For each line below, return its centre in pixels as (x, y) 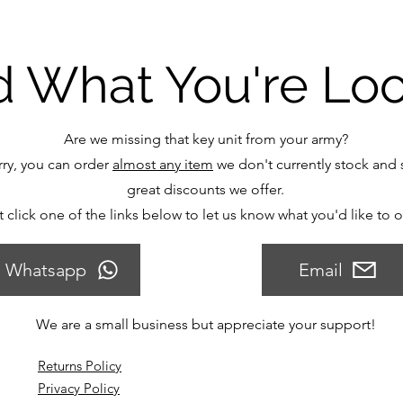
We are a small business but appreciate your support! (206, 324)
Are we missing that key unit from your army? (206, 139)
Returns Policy (80, 366)
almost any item (163, 164)
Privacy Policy (79, 388)
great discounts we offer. (206, 189)
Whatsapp (46, 270)
